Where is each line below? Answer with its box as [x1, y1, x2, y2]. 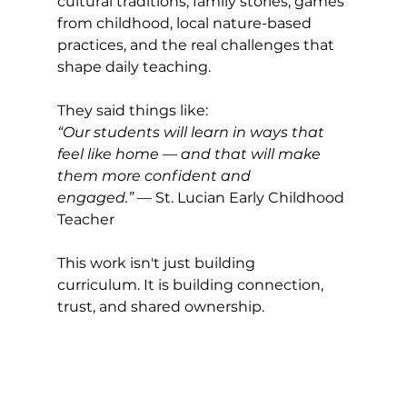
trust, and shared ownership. [56, 298, 264, 316]
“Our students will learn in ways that [56, 124, 328, 142]
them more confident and [56, 167, 254, 185]
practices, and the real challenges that [56, 36, 338, 55]
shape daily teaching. [56, 58, 211, 76]
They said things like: [56, 102, 208, 120]
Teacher [56, 211, 114, 229]
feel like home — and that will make [56, 145, 324, 164]
